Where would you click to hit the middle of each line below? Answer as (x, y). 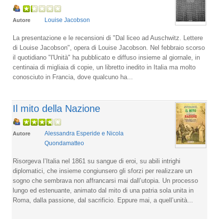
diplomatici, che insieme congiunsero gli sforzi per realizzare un (102, 171)
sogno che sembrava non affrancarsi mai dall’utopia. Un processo (105, 180)
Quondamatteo (64, 143)
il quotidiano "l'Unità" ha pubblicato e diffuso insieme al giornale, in (106, 57)
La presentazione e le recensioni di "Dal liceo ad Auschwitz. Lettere (108, 38)
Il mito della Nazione (56, 108)
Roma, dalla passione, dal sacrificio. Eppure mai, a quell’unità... (103, 200)
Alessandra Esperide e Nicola (84, 133)
